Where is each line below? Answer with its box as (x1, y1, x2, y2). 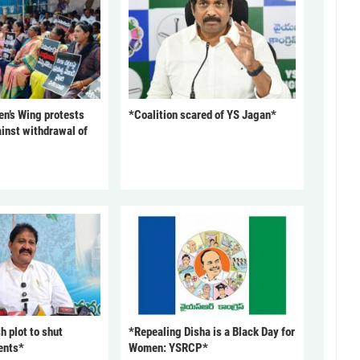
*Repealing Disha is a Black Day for (128, 324, 295, 339)
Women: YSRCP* (128, 340, 208, 355)
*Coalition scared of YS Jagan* (128, 107, 276, 122)
